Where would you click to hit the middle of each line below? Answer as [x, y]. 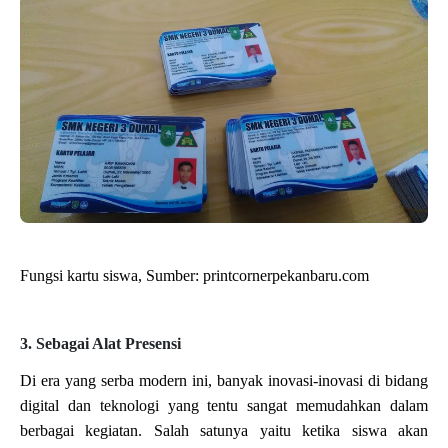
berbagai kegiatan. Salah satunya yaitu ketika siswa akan [224, 431]
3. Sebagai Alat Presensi [100, 344]
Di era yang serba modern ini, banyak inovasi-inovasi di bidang [224, 381]
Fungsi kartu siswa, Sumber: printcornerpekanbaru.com [194, 276]
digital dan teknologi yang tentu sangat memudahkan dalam [224, 406]
